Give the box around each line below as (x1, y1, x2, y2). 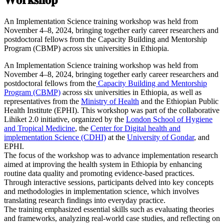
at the (106, 132, 127, 141)
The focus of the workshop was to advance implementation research (4, 150, 218, 159)
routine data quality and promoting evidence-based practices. (4, 168, 194, 177)
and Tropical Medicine (4, 123, 75, 132)
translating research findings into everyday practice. (4, 195, 165, 204)
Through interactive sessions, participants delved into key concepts (4, 177, 213, 186)
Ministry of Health (81, 96, 139, 105)
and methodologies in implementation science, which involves (4, 186, 199, 195)
